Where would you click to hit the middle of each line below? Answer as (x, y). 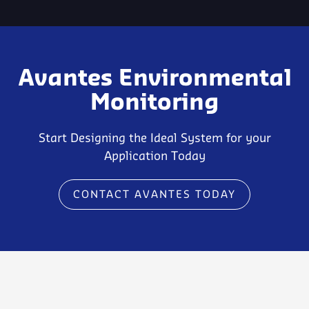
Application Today (154, 157)
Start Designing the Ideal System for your (154, 139)
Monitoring (154, 104)
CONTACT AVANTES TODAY (154, 196)
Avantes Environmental (154, 80)
